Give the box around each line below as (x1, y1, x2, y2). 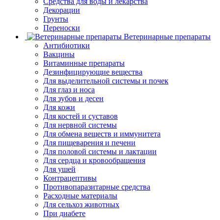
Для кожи (43, 103, 75, 111)
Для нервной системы (43, 120, 117, 129)
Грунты (43, 14, 68, 23)
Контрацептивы (43, 173, 97, 182)
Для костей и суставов (43, 111, 118, 120)
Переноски (43, 23, 80, 32)
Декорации (43, 5, 80, 14)
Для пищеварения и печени (43, 138, 136, 147)
